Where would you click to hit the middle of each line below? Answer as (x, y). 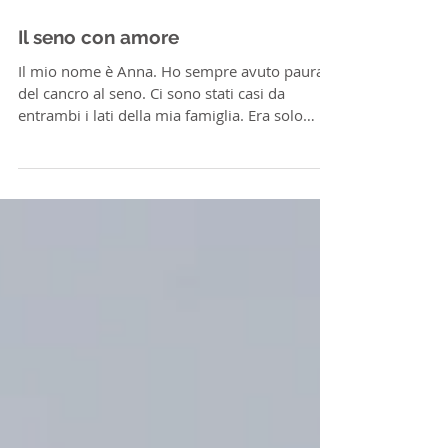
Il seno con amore (98, 127)
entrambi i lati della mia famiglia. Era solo (160, 205)
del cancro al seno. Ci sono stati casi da (151, 183)
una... (37, 227)
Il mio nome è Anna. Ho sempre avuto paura (171, 161)
